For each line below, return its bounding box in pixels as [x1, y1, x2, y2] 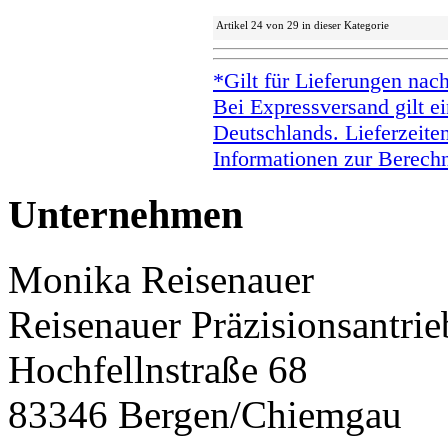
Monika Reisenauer [8, 257, 314, 301]
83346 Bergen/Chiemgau [8, 392, 402, 436]
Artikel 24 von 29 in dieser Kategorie [216, 19, 389, 32]
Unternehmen [8, 191, 243, 237]
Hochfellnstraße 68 [8, 347, 308, 391]
